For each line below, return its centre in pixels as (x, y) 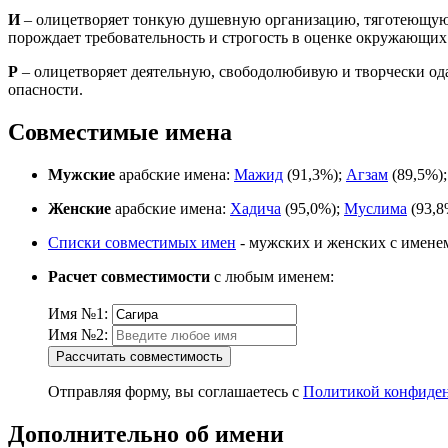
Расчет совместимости (129, 277)
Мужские (81, 175)
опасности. (45, 90)
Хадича (255, 209)
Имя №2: (78, 335)
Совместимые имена (120, 132)
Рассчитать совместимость (139, 357)
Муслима (375, 209)
